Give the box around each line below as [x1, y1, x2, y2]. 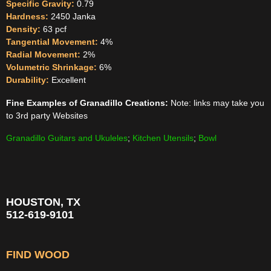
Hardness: [6, 11, 51, 21]
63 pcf [43, 24, 67, 34]
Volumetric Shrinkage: [6, 62, 99, 72]
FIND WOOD [6, 248, 70, 261]
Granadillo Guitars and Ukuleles [6, 133, 128, 143]
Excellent [51, 74, 86, 85]
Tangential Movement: [6, 36, 98, 47]
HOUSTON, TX [6, 196, 80, 209]
